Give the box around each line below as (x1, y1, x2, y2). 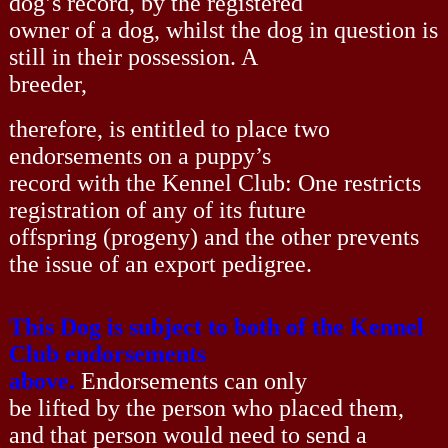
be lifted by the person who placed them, (8, 394, 404, 421)
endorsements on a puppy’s (8, 142, 271, 169)
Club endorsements (8, 340, 206, 367)
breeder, (8, 70, 87, 97)
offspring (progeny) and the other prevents (8, 223, 419, 250)
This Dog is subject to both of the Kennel (8, 313, 424, 340)
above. (8, 367, 75, 394)
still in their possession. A (8, 43, 258, 70)
